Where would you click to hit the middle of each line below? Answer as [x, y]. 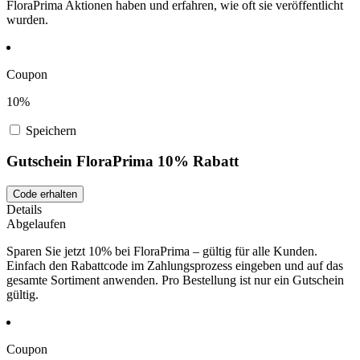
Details [24, 209]
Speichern [51, 130]
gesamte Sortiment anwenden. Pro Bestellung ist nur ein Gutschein [175, 280]
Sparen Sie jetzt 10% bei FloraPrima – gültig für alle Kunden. [162, 251]
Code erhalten [45, 194]
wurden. [27, 19]
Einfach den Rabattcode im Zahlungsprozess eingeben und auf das [175, 266]
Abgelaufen [36, 224]
